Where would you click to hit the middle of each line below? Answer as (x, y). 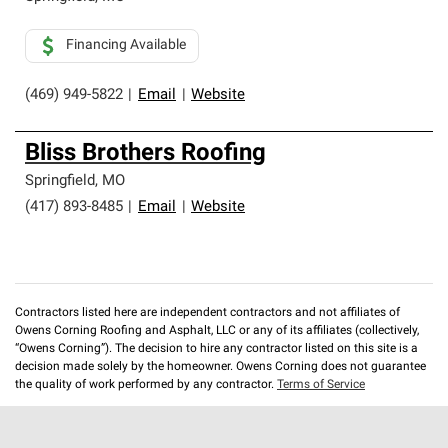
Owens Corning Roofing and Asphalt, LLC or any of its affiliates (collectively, (217, 331)
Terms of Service (321, 385)
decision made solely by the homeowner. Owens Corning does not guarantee (220, 367)
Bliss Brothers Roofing (145, 154)
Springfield (60, 181)
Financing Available (126, 45)
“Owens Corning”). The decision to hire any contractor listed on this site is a (216, 349)
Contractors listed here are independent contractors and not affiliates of (207, 313)
